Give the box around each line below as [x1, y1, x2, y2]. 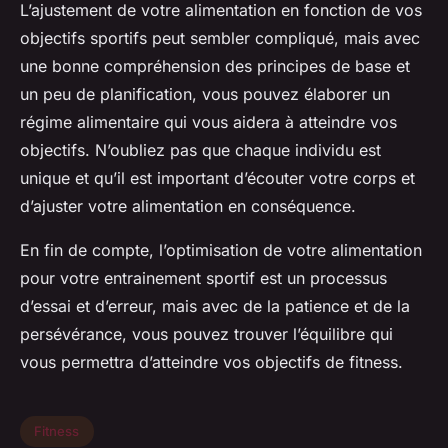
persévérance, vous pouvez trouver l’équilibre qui [20, 323, 393, 344]
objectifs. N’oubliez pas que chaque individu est [20, 139, 381, 160]
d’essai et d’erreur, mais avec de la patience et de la [20, 295, 410, 316]
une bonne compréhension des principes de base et [20, 55, 410, 76]
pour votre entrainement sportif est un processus [20, 267, 387, 288]
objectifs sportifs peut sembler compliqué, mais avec [20, 27, 420, 48]
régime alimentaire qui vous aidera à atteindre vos [20, 111, 397, 132]
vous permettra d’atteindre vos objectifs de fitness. [20, 351, 403, 372]
